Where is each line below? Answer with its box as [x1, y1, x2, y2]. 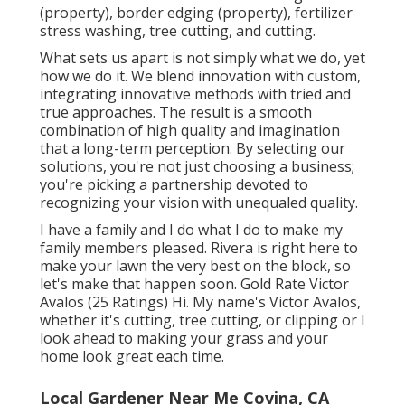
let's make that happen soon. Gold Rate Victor [40, 273, 349, 294]
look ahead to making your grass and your [40, 327, 328, 348]
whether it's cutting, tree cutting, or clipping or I [40, 309, 365, 330]
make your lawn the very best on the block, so [40, 255, 351, 276]
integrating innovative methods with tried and [40, 83, 351, 104]
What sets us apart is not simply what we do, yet [40, 47, 365, 68]
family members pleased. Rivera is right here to [40, 237, 358, 258]
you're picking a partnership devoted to [40, 174, 308, 194]
